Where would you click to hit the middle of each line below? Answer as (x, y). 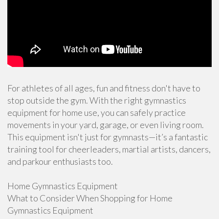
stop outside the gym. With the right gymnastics (97, 100)
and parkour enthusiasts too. (60, 161)
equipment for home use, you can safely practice (97, 112)
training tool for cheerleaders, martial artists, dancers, (109, 149)
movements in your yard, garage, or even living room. (106, 125)
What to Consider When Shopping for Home (90, 198)
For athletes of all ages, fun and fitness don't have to (104, 88)
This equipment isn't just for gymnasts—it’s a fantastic (108, 137)
